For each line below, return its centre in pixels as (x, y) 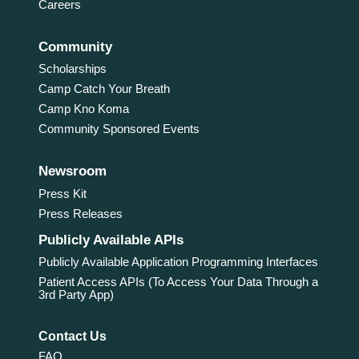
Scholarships (72, 69)
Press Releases (80, 213)
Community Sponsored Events (119, 129)
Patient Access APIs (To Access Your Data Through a (178, 281)
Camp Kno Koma (83, 109)
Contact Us (72, 336)
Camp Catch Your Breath (104, 89)
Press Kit (62, 193)
